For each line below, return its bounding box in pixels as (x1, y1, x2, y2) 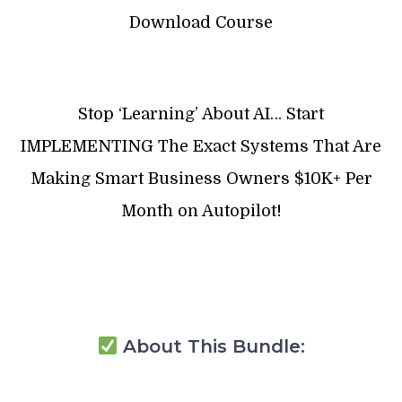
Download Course (129, 13, 273, 32)
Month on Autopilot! (120, 202, 282, 221)
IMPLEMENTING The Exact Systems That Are (21, 137, 381, 156)
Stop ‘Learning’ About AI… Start (78, 105, 324, 124)
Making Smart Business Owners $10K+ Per (30, 170, 372, 188)
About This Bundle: (117, 336, 305, 358)
